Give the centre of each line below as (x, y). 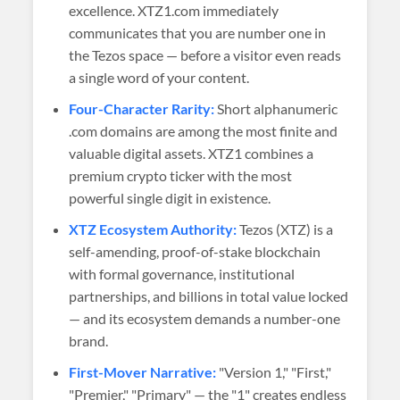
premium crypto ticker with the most (181, 175)
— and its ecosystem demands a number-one (205, 318)
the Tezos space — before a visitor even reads (205, 55)
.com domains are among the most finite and (204, 131)
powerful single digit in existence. (170, 198)
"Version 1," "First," (274, 372)
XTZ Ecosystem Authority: (153, 229)
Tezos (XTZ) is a (285, 229)
